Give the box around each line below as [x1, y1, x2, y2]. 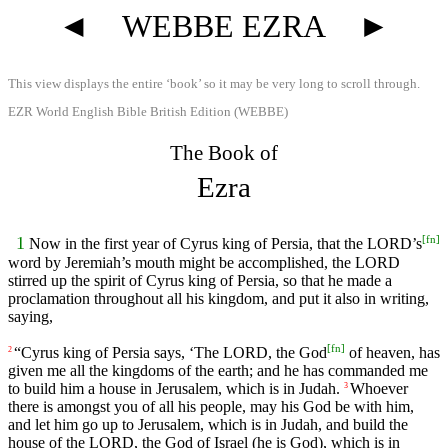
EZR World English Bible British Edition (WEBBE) [8, 104, 288, 119]
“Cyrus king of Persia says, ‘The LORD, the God [14, 344, 327, 362]
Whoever [350, 380, 408, 398]
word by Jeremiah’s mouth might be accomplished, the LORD [8, 254, 400, 272]
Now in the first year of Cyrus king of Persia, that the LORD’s [29, 235, 422, 253]
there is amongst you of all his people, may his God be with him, [8, 398, 414, 416]
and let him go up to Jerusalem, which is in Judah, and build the [8, 416, 408, 434]
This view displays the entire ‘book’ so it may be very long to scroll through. [8, 77, 420, 91]
